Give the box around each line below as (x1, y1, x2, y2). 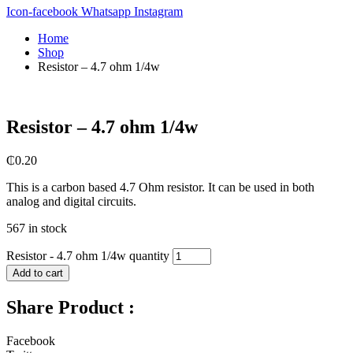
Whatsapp (81, 5, 131, 18)
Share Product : (6, 296, 135, 318)
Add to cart (13, 266, 63, 279)
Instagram (134, 5, 183, 18)
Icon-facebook (6, 5, 78, 18)
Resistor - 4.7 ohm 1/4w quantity (6, 248, 169, 262)
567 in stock (6, 221, 67, 235)
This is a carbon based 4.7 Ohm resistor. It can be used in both (6, 180, 314, 194)
